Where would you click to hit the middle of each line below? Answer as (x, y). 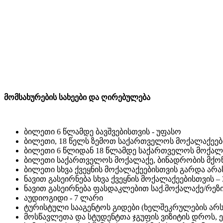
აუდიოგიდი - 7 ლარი (63, 198)
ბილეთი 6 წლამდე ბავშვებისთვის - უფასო (103, 131)
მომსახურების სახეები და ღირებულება (77, 97)
